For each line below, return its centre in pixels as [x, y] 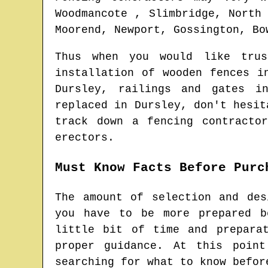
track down [94, 122]
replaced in [95, 106]
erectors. [85, 138]
